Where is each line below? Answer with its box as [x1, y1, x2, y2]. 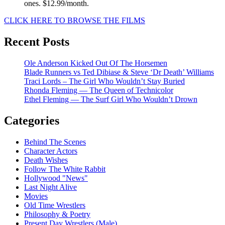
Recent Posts [4, 35, 69, 49]
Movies [24, 191, 48, 200]
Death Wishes [24, 155, 68, 164]
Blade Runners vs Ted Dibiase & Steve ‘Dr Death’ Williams [24, 68, 214, 77]
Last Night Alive [24, 182, 77, 191]
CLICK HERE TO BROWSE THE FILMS [4, 16, 145, 25]
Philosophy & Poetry [24, 209, 90, 218]
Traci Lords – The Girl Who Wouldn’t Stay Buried [24, 77, 185, 86]
